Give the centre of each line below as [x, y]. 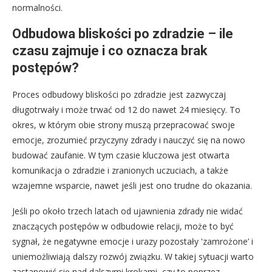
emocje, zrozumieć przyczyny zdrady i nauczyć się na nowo [129, 140]
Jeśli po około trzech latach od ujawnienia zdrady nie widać [127, 211]
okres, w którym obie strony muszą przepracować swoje [124, 125]
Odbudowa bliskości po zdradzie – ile [123, 34]
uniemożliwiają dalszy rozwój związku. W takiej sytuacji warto [133, 257]
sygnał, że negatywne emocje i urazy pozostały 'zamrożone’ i [133, 242]
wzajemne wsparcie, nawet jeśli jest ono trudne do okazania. [132, 186]
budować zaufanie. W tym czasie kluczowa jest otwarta [121, 155]
